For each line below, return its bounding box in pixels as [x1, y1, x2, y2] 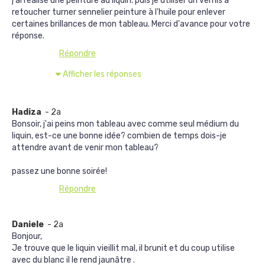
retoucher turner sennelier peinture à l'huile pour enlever [12, 7, 225, 17]
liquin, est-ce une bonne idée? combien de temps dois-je [12, 131, 227, 141]
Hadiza [12, 107, 43, 117]
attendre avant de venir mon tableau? [12, 143, 159, 153]
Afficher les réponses [63, 69, 141, 79]
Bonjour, [12, 231, 42, 241]
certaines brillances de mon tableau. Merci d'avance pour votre [12, 19, 250, 29]
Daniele [12, 219, 46, 230]
